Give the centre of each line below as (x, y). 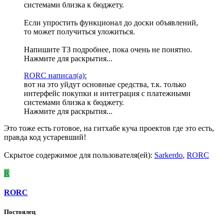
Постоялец (20, 212)
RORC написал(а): (55, 75)
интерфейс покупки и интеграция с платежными (107, 93)
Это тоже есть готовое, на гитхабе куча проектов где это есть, (109, 128)
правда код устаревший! (45, 137)
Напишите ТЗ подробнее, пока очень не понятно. (108, 49)
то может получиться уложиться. (79, 31)
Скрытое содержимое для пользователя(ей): (79, 155)
